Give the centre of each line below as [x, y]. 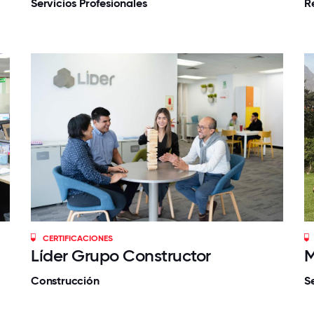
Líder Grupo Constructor [121, 255]
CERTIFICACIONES [78, 238]
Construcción [65, 281]
